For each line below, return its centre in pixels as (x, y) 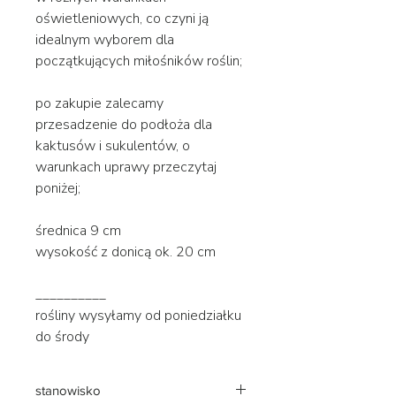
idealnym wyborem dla (105, 39)
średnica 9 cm (80, 230)
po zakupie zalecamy (99, 103)
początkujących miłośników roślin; (139, 61)
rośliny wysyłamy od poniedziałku (138, 315)
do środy (62, 336)
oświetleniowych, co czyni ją (122, 18)
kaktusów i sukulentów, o (113, 145)
